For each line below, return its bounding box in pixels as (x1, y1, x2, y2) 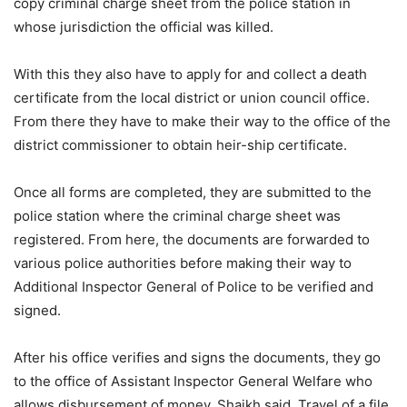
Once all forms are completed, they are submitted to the (14, 184, 372, 202)
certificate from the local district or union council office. (14, 89, 370, 107)
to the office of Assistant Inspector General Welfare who (14, 372, 372, 391)
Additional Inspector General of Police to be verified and (14, 278, 373, 296)
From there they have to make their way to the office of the (14, 113, 391, 131)
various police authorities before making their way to (14, 254, 352, 273)
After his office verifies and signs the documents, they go (14, 349, 381, 367)
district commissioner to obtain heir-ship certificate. (14, 136, 347, 154)
